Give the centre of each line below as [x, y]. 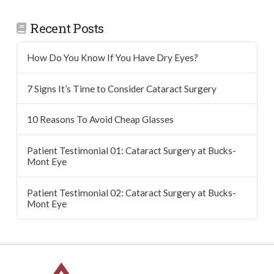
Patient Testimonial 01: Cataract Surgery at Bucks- [131, 151]
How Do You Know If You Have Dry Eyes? [112, 57]
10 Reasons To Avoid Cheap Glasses [100, 120]
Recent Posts [67, 28]
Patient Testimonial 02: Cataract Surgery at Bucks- [131, 193]
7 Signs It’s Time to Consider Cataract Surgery [121, 88]
